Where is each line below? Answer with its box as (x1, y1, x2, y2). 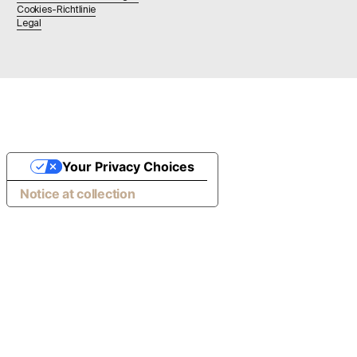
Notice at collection (20, 186, 135, 202)
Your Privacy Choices (61, 159, 194, 175)
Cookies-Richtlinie (17, 3, 96, 14)
